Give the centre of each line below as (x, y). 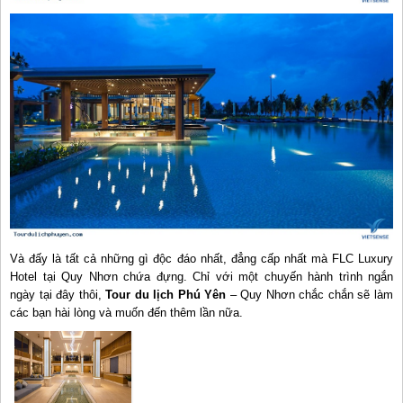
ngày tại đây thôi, (58, 295)
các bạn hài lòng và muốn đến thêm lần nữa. (126, 313)
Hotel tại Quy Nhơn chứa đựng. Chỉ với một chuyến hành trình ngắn (201, 277)
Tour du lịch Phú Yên (166, 295)
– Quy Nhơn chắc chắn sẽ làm (310, 295)
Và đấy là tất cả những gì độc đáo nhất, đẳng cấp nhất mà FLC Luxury (201, 259)
